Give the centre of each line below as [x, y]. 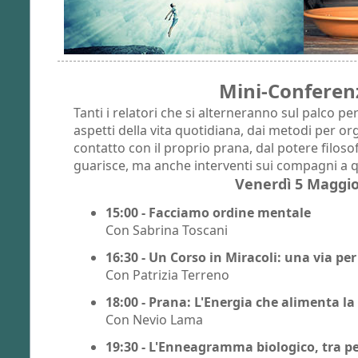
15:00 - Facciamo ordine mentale [208, 212]
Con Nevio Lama [154, 319]
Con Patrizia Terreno [167, 274]
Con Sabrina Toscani [167, 230]
